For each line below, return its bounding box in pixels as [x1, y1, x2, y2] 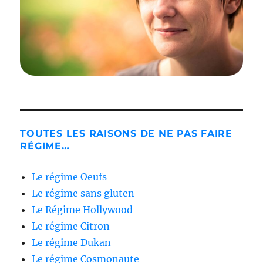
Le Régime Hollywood [32, 204, 133, 216]
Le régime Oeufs [32, 171, 107, 183]
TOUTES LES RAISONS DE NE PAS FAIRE [20, 128, 232, 140]
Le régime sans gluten [32, 187, 135, 200]
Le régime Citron [32, 220, 110, 232]
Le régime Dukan [32, 237, 112, 249]
